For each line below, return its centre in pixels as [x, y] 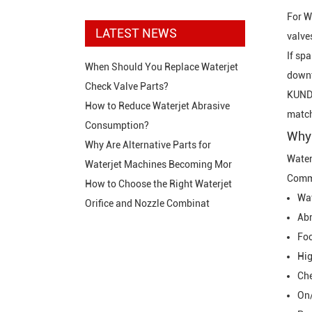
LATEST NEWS [136, 33]
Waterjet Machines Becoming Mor [158, 165]
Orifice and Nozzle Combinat [147, 204]
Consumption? [117, 126]
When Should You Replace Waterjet [162, 67]
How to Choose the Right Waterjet [158, 184]
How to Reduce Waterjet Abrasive [157, 106]
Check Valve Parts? [127, 87]
